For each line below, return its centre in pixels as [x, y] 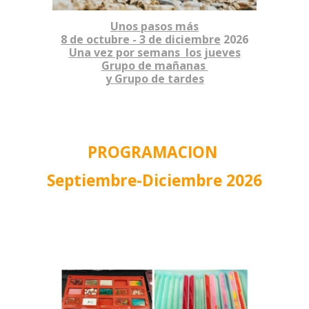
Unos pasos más [154, 26]
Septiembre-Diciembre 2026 [154, 180]
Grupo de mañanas [154, 65]
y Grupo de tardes [154, 78]
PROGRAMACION [154, 152]
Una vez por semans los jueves [154, 52]
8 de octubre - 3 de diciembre [141, 39]
